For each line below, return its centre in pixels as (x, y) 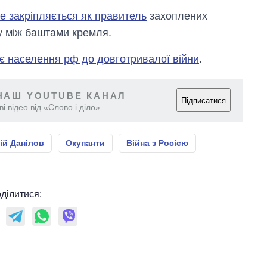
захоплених (177, 16)
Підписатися (204, 100)
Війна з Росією (157, 143)
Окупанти (85, 143)
